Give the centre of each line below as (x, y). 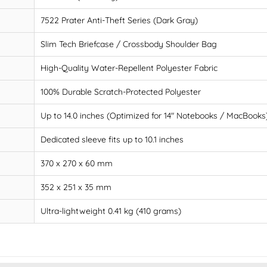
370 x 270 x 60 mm (77, 163)
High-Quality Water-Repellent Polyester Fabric (129, 68)
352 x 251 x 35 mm (76, 187)
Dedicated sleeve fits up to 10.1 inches (112, 139)
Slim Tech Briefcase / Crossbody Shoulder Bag (129, 44)
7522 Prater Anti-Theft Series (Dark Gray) (119, 20)
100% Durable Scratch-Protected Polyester (121, 91)
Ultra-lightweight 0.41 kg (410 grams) (111, 211)
